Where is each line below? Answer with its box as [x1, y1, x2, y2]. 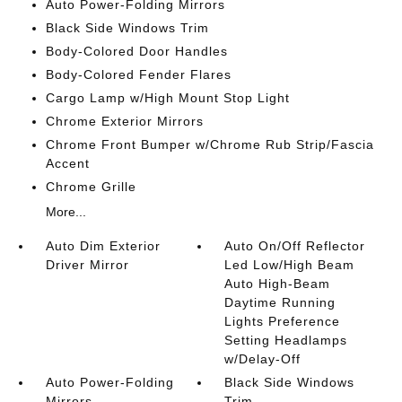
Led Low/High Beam [224, 258, 355, 272]
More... [45, 205, 86, 219]
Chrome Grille [45, 179, 136, 194]
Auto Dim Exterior [45, 239, 161, 253]
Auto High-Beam [224, 276, 331, 291]
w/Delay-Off [224, 352, 301, 366]
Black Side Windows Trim [45, 21, 209, 35]
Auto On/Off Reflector [224, 239, 366, 253]
